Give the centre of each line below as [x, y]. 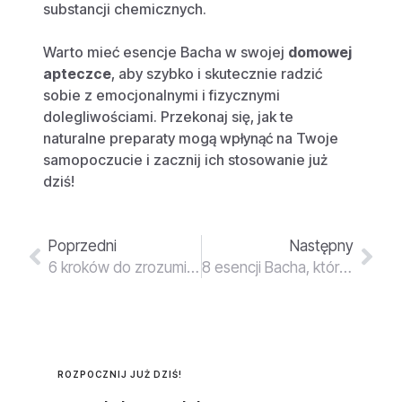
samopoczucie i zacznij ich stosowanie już [185, 159]
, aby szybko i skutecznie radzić [217, 73]
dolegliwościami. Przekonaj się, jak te [168, 116]
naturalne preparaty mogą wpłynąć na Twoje [191, 138]
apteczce [77, 73]
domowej [320, 52]
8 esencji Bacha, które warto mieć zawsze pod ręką [345, 267]
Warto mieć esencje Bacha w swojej [166, 52]
